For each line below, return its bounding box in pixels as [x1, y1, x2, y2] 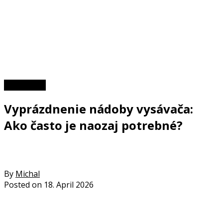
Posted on [4, 179, 42, 190]
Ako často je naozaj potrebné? [4, 116, 183, 133]
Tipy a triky [4, 79, 46, 91]
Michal [15, 168, 40, 179]
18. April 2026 [44, 179, 94, 190]
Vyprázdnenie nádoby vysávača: [4, 100, 193, 117]
